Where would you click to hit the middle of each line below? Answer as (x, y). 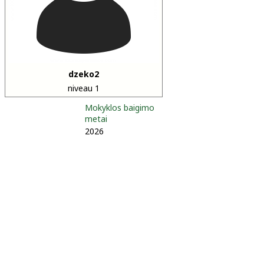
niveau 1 (84, 88)
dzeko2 (84, 74)
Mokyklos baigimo (120, 108)
